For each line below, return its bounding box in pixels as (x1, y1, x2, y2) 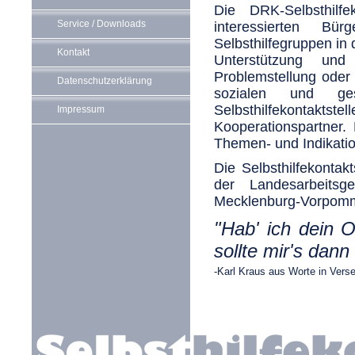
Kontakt (57, 47, 90, 58)
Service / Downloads (57, 18, 146, 29)
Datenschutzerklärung (57, 75, 152, 86)
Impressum (57, 104, 105, 115)
